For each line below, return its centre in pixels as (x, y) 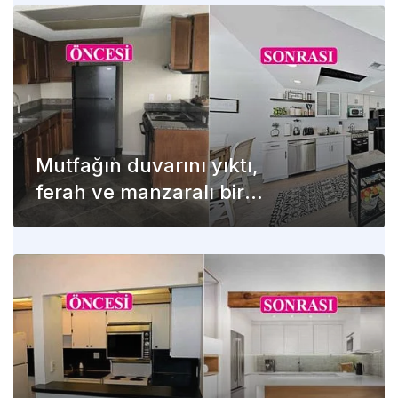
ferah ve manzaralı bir (140, 192)
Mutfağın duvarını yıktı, (147, 166)
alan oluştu (88, 219)
